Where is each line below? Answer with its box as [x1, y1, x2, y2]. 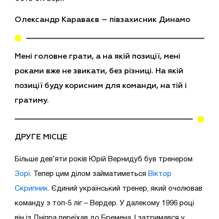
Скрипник [15, 185, 48, 192]
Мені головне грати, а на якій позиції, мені [15, 52, 180, 61]
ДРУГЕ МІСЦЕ [15, 133, 67, 141]
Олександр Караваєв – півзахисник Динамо [15, 16, 190, 24]
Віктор [148, 170, 172, 177]
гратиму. [15, 96, 49, 105]
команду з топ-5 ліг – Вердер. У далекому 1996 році [15, 199, 194, 207]
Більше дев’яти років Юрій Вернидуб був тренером [15, 155, 193, 163]
